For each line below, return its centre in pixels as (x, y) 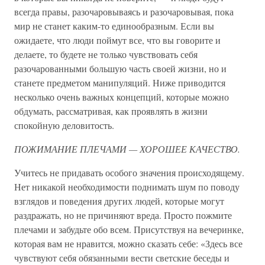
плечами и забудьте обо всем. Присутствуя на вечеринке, (129, 229)
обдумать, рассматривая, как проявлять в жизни (111, 111)
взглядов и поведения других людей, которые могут (119, 201)
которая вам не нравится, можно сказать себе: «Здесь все (128, 243)
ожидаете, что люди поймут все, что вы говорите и (117, 40)
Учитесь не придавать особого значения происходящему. (129, 172)
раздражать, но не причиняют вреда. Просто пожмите (123, 215)
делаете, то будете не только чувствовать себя (106, 54)
